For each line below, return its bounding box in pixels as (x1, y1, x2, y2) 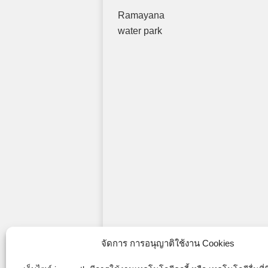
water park (118, 26, 162, 36)
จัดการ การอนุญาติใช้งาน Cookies (100, 238, 234, 248)
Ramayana (118, 10, 165, 21)
